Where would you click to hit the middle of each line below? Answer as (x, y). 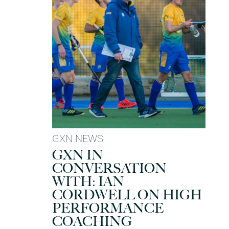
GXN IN (78, 155)
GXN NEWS (78, 138)
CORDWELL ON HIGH (127, 195)
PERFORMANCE (108, 208)
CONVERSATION (109, 168)
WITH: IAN (88, 181)
